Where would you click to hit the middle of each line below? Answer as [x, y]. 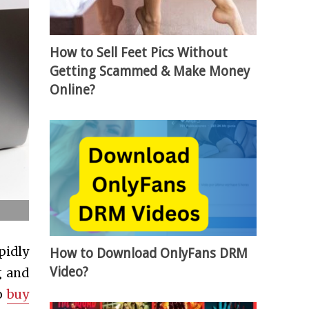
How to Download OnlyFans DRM [149, 254]
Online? [73, 90]
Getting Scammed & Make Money [150, 72]
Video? [69, 272]
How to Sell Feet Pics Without [139, 53]
